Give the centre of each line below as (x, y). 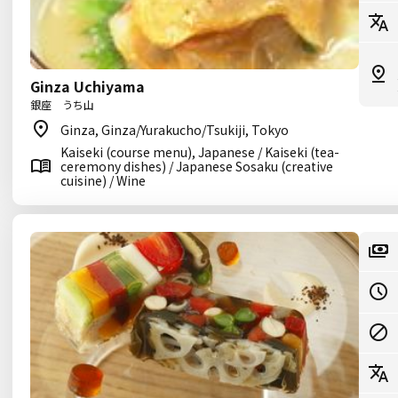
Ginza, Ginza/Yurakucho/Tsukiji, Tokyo (175, 130)
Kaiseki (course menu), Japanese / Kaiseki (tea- (200, 152)
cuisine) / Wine (103, 180)
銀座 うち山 (62, 104)
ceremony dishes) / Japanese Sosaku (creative (197, 166)
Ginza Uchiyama (88, 86)
